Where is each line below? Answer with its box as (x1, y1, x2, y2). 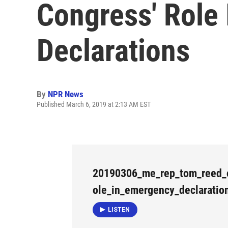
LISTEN (108, 206, 130, 213)
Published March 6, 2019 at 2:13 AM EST (37, 100, 151, 108)
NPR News (48, 89, 83, 99)
